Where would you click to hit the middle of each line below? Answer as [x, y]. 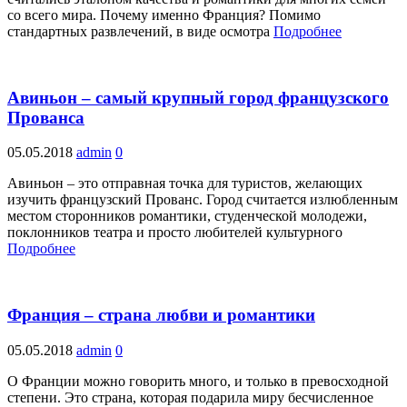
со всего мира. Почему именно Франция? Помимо [164, 15]
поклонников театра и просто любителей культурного [175, 233]
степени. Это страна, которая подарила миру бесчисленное [190, 397]
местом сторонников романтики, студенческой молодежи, [187, 216]
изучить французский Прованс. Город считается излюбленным [203, 200]
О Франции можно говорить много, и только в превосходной [198, 381]
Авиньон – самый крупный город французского [198, 97]
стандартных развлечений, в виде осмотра [140, 32]
